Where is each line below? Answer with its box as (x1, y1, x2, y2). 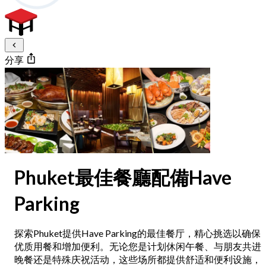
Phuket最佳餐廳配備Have (14, 165, 232, 189)
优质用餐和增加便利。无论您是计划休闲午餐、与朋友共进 (14, 240, 261, 252)
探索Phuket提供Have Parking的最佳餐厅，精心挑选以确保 (14, 227, 261, 239)
